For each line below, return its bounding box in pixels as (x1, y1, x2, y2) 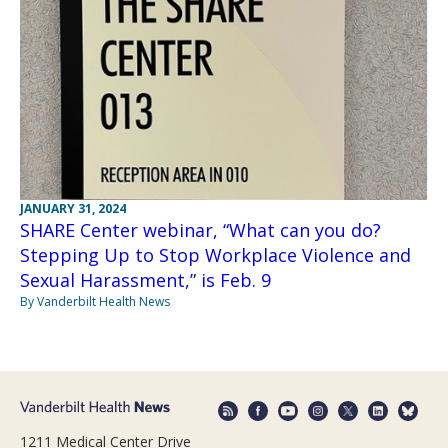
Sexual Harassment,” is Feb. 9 (20, 268, 271, 293)
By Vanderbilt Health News (20, 293, 170, 311)
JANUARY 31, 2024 (20, 200, 126, 218)
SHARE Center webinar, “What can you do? (20, 218, 381, 243)
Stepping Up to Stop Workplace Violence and (20, 243, 411, 268)
